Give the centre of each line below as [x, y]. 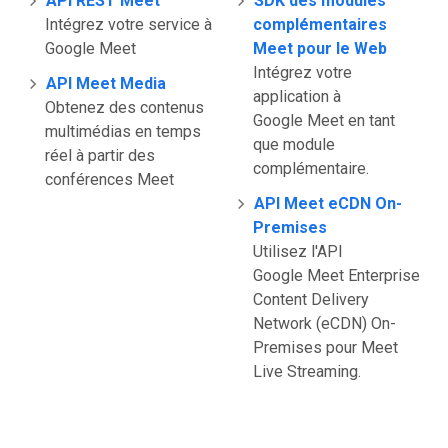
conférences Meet [109, 179]
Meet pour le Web [320, 48]
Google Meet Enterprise [336, 275]
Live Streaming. [307, 371]
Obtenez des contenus [124, 107]
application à [297, 96]
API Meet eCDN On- [328, 203]
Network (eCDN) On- [324, 323]
